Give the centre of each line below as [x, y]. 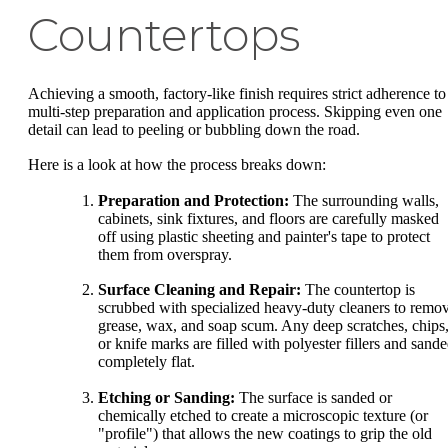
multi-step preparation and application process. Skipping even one [235, 111]
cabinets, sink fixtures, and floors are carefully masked [268, 218]
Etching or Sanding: [166, 397]
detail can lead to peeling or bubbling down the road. [194, 129]
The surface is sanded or [313, 397]
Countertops [164, 34]
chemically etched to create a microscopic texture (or [263, 415]
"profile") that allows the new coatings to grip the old [265, 433]
